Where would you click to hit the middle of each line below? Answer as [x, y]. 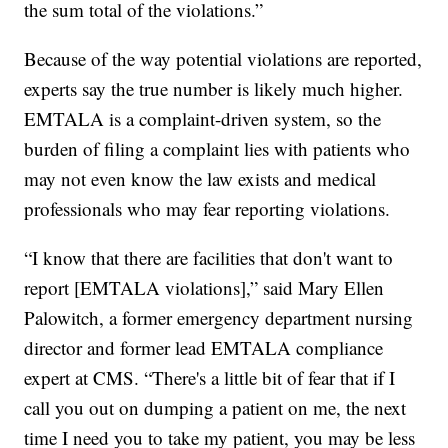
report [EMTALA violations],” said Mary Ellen [204, 287]
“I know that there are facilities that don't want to [209, 257]
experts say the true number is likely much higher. [214, 88]
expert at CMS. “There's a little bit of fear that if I [210, 377]
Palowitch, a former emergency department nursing [219, 317]
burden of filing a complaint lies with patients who [217, 148]
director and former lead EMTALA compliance [204, 347]
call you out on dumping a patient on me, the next [215, 407]
